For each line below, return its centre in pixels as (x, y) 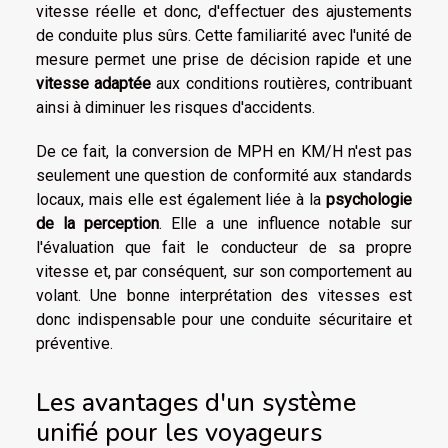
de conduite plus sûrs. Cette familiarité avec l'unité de (224, 36)
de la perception (97, 224)
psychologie (369, 200)
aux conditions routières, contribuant (282, 84)
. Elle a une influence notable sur (285, 224)
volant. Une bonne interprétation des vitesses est (224, 296)
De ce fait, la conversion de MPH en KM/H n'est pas (224, 152)
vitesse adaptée (94, 84)
